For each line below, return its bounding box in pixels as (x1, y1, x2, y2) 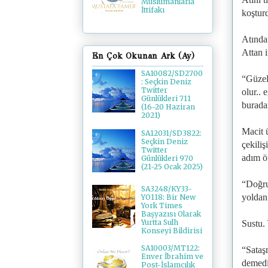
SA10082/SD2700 (141, 69, 203, 78)
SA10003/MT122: (141, 243, 200, 253)
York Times (141, 200, 182, 210)
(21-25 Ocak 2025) (141, 162, 203, 171)
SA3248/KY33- (141, 184, 192, 193)
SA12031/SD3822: (141, 128, 202, 138)
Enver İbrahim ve (141, 252, 203, 261)
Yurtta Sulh (141, 217, 178, 227)
